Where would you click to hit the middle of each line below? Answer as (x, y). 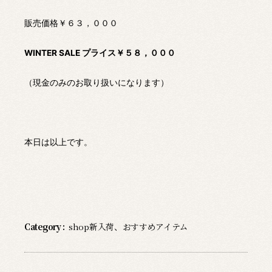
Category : (45, 227)
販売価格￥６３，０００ (71, 23)
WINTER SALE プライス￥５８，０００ (100, 53)
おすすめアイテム (155, 227)
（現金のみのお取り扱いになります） (97, 83)
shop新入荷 (91, 227)
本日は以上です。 (58, 142)
